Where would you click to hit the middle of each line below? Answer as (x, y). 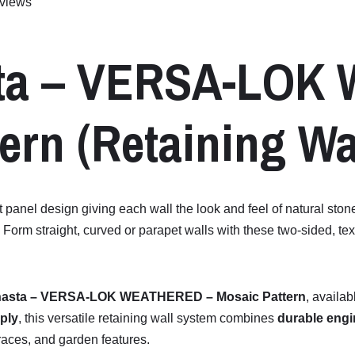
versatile (73, 319)
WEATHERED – (168, 297)
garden (80, 340)
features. (126, 340)
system (198, 319)
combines (248, 319)
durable (302, 319)
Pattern (284, 297)
